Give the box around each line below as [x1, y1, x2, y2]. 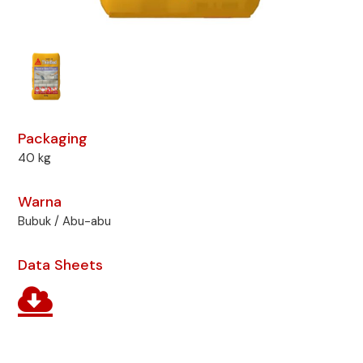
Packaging [18, 129, 88, 148]
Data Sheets [18, 255, 104, 275]
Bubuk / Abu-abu [18, 213, 112, 229]
